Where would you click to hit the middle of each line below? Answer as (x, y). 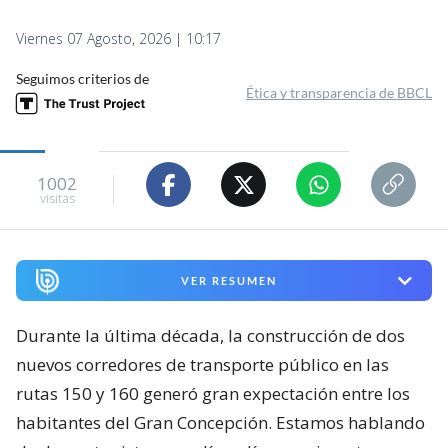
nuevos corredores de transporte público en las (202, 365)
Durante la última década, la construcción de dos (210, 336)
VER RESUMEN (228, 281)
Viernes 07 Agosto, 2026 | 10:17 (118, 39)
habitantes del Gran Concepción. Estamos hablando (220, 423)
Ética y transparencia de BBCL (339, 93)
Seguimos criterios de (82, 79)
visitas (57, 198)
